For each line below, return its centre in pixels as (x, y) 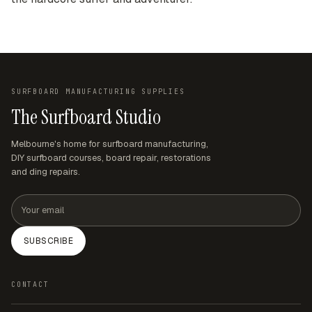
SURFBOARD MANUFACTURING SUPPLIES (98, 92)
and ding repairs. (46, 172)
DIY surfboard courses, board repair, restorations (111, 158)
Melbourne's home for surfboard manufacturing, (110, 144)
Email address (40, 201)
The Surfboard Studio (86, 118)
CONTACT (30, 285)
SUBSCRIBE (49, 241)
